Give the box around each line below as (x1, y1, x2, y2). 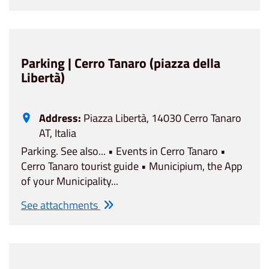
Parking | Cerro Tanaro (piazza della (21, 53, 220, 74)
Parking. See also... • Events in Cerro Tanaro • (21, 143, 226, 160)
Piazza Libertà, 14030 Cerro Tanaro (81, 110, 241, 127)
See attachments (21, 197, 100, 214)
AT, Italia (39, 125, 76, 142)
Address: (39, 110, 81, 127)
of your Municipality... (21, 173, 118, 190)
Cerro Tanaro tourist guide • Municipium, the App (21, 158, 242, 175)
